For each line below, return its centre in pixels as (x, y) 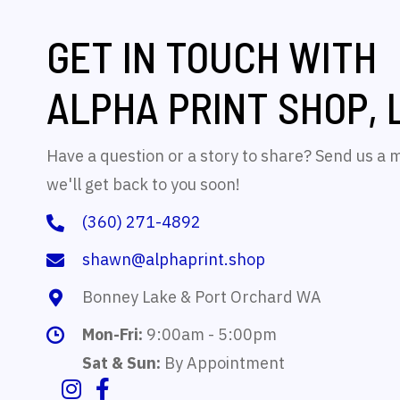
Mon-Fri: (112, 334)
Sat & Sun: (121, 363)
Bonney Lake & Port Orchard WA (202, 297)
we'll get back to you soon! (143, 184)
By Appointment (223, 363)
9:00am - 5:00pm (210, 334)
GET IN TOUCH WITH (212, 56)
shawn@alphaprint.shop (174, 259)
